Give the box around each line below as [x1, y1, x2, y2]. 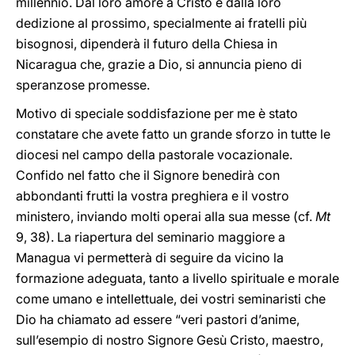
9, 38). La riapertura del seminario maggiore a [16, 229, 285, 245]
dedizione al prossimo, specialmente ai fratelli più [16, 15, 307, 31]
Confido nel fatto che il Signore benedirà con [16, 167, 280, 183]
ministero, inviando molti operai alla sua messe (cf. [16, 208, 315, 224]
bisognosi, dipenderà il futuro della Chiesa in [16, 36, 277, 52]
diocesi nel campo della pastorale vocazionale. [16, 147, 292, 162]
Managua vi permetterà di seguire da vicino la [16, 250, 284, 265]
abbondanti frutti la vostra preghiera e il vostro [16, 188, 289, 204]
